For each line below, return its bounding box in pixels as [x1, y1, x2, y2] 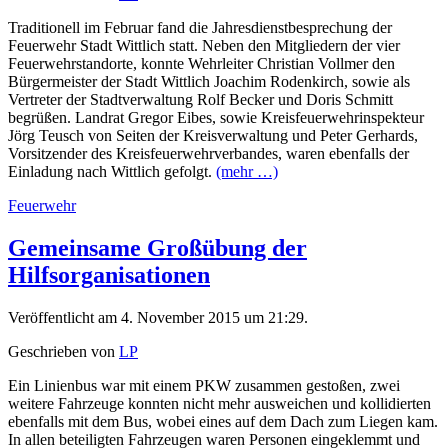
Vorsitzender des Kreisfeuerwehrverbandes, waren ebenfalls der [8, 145, 409, 163]
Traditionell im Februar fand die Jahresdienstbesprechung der [8, 19, 392, 37]
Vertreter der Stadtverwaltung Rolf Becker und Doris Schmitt [8, 91, 393, 109]
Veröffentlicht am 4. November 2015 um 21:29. [8, 309, 308, 327]
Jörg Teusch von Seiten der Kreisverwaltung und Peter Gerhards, [8, 127, 418, 145]
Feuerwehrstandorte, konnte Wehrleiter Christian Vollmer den [8, 55, 395, 73]
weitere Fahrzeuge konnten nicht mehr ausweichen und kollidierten [8, 395, 431, 413]
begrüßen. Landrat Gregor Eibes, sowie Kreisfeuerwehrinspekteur [8, 109, 424, 127]
